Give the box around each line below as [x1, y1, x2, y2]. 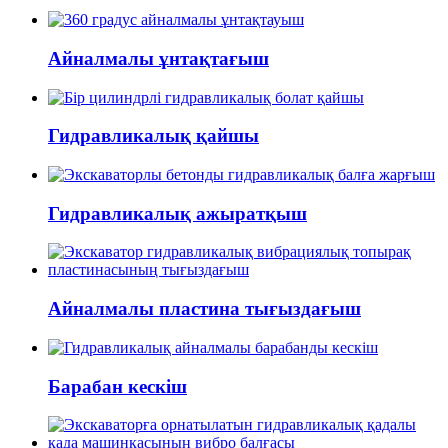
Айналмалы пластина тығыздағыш [48, 298, 361, 320]
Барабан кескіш [48, 375, 187, 397]
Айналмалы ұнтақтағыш [48, 47, 269, 69]
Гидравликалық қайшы [48, 125, 259, 147]
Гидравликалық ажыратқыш [48, 202, 307, 224]
